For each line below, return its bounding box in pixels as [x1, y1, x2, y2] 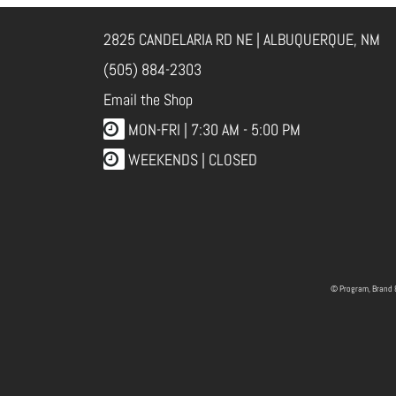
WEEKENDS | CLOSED [128, 149, 257, 171]
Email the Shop [103, 89, 193, 110]
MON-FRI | [125, 119, 191, 141]
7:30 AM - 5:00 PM [191, 119, 301, 141]
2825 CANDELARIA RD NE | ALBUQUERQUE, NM [103, 29, 380, 50]
